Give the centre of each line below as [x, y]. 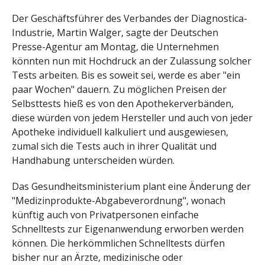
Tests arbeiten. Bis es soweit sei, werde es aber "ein [126, 75]
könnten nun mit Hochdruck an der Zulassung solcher [132, 61]
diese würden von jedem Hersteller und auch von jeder [132, 117]
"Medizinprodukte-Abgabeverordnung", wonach [119, 201]
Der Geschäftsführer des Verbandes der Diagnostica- [130, 18]
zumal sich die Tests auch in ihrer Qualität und [114, 146]
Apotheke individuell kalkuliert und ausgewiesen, [120, 132]
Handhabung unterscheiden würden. [93, 160]
